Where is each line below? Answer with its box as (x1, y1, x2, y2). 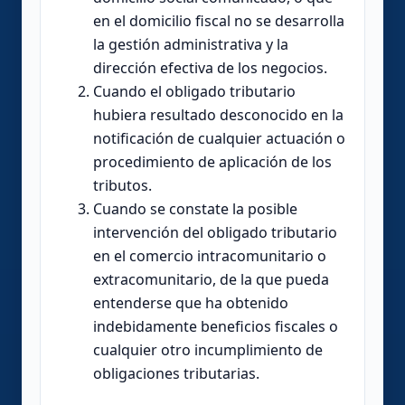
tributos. (93, 174, 152, 195)
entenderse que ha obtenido (93, 292, 288, 313)
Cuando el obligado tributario (93, 80, 296, 101)
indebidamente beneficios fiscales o (93, 316, 338, 336)
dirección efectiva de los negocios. (93, 57, 327, 78)
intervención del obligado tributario (93, 221, 337, 242)
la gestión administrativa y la (93, 33, 288, 54)
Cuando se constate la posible (93, 198, 297, 219)
